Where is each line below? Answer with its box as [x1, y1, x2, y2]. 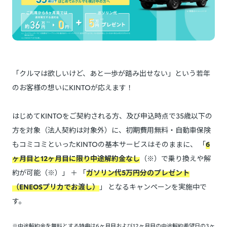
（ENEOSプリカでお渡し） [12, 181, 99, 192]
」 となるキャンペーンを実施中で [99, 181, 207, 192]
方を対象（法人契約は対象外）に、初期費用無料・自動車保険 [12, 124, 211, 135]
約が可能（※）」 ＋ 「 [12, 167, 86, 177]
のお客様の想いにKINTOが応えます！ [12, 82, 133, 92]
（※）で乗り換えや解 [140, 153, 211, 163]
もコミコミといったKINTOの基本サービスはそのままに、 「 [12, 138, 206, 149]
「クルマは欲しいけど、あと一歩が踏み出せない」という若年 [12, 67, 210, 78]
